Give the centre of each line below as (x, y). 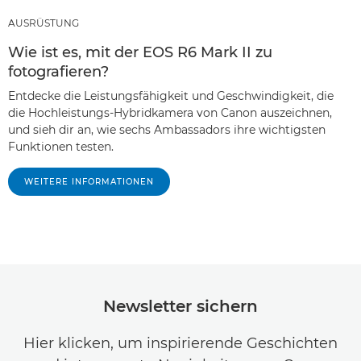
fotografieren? (58, 71)
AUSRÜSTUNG (44, 23)
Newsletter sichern (180, 306)
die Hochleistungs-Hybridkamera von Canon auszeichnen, (170, 112)
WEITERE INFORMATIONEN (89, 181)
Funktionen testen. (61, 146)
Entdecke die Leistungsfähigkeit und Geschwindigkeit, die (171, 95)
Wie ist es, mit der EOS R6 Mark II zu (140, 52)
